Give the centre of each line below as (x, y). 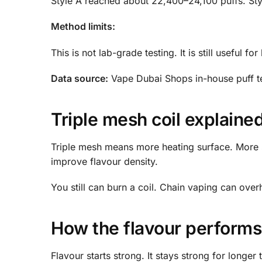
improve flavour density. (104, 161)
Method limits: (83, 27)
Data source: (80, 79)
